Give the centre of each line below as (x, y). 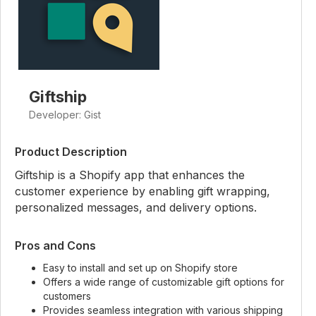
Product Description (71, 152)
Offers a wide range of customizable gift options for (164, 282)
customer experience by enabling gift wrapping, (142, 191)
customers (67, 296)
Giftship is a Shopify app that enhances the (130, 175)
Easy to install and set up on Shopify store (140, 268)
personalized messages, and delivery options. (136, 207)
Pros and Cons (55, 245)
